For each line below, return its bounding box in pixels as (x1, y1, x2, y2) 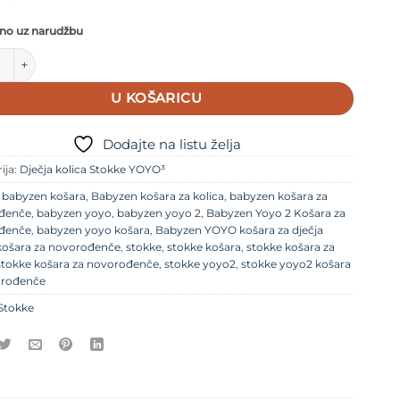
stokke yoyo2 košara (241, 256, 351, 271)
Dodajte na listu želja (102, 135, 241, 153)
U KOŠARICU (110, 90, 203, 107)
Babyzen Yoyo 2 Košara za (206, 205, 346, 220)
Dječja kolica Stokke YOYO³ (20, 162, 165, 176)
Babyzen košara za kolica (91, 188, 224, 203)
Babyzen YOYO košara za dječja (155, 222, 323, 237)
